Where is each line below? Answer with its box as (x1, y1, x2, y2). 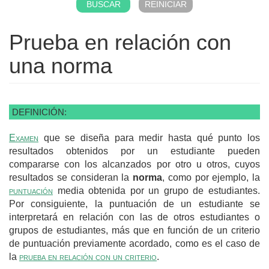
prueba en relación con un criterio (19, 251, 157, 262)
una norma (9, 53, 112, 78)
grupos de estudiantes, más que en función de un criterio (9, 225, 260, 235)
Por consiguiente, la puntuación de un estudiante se (9, 198, 260, 209)
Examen (9, 132, 38, 143)
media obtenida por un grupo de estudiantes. (53, 185, 260, 196)
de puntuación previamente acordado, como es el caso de (9, 238, 260, 249)
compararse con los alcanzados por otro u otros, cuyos (9, 159, 260, 169)
